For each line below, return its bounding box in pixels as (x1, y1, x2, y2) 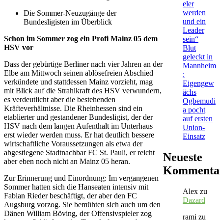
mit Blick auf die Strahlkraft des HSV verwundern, (4, 86, 162, 95)
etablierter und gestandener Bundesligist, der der (4, 112, 153, 121)
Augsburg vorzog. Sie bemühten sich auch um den (4, 200, 161, 209)
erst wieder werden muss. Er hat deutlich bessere (4, 130, 154, 139)
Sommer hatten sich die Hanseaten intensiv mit (4, 182, 148, 191)
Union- (183, 123, 205, 132)
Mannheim (183, 61, 216, 70)
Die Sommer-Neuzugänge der (24, 8, 116, 17)
